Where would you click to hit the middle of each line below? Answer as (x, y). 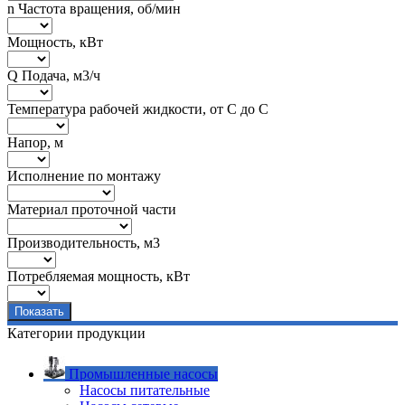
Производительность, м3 (84, 242)
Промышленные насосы (143, 373)
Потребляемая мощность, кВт (99, 276)
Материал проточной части (92, 209)
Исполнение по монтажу (84, 175)
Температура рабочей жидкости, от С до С (138, 108)
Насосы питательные (145, 390)
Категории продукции (76, 333)
